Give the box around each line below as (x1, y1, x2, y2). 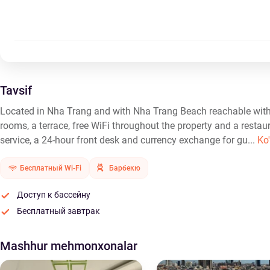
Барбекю (109, 164, 140, 172)
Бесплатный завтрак (17, 206, 100, 216)
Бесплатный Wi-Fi (20, 164, 81, 172)
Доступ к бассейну (17, 190, 90, 199)
